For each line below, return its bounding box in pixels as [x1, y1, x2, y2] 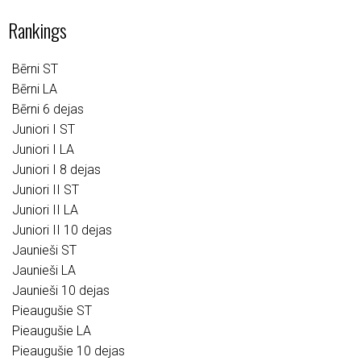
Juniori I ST [12, 122, 75, 137]
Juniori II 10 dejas [12, 222, 112, 238]
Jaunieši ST [12, 243, 77, 258]
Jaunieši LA [12, 263, 76, 278]
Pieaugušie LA [12, 323, 91, 338]
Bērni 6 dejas [12, 102, 84, 117]
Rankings [8, 15, 67, 44]
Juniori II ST [12, 182, 79, 197]
